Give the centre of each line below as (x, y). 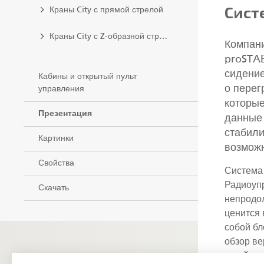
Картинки (56, 138)
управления (61, 89)
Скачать (54, 188)
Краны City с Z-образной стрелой (104, 37)
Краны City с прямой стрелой (106, 10)
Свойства (56, 163)
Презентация (65, 114)
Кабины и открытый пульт (88, 77)
